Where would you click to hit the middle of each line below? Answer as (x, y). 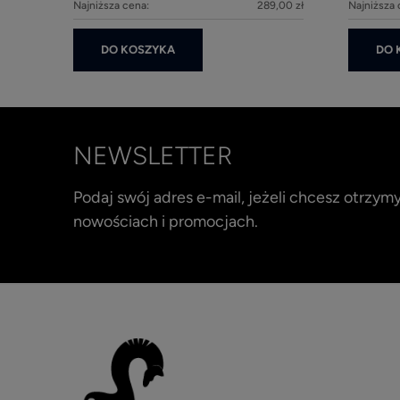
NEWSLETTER (153, 156)
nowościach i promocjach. (166, 222)
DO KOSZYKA (138, 50)
